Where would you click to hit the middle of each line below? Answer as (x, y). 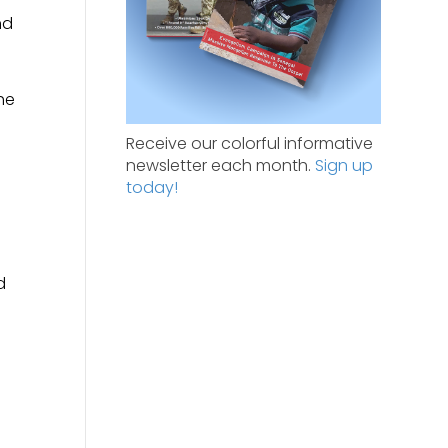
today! (151, 188)
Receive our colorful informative (249, 144)
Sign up (343, 166)
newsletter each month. (220, 166)
